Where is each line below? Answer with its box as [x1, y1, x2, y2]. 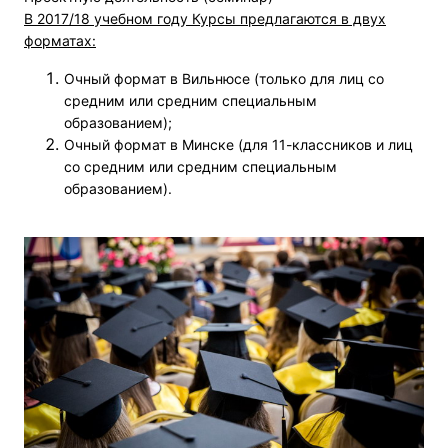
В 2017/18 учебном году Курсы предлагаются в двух [24, 10, 386, 28]
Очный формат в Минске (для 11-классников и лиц [64, 136, 413, 154]
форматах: [24, 32, 96, 50]
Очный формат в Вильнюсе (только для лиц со [64, 70, 384, 88]
